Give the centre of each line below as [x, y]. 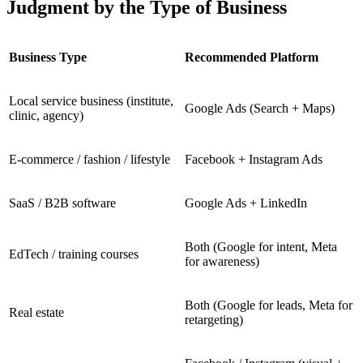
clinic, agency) [46, 115]
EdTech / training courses [74, 254]
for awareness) [222, 261]
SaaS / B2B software [62, 203]
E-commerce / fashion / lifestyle [90, 159]
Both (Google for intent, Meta [261, 246]
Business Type [48, 57]
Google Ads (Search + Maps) [260, 108]
